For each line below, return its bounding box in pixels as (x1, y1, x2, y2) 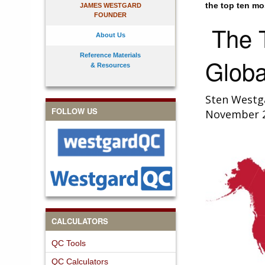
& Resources (91, 62, 130, 69)
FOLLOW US (51, 105, 98, 117)
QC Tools (51, 238, 86, 248)
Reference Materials (80, 51, 141, 59)
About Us (95, 31, 125, 38)
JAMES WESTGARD (79, 2, 141, 9)
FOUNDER (94, 11, 127, 18)
